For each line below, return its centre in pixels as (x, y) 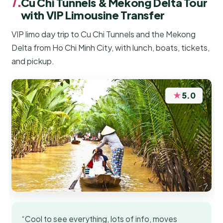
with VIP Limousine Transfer (93, 15)
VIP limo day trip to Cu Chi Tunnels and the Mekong (104, 34)
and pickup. (33, 61)
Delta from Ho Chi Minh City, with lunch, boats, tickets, (111, 48)
